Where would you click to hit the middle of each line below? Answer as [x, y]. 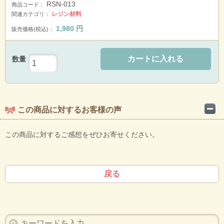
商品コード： [28, 4]
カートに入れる [156, 59]
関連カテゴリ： [31, 14]
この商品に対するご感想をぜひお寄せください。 [82, 135]
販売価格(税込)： [33, 29]
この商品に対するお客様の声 [69, 110]
